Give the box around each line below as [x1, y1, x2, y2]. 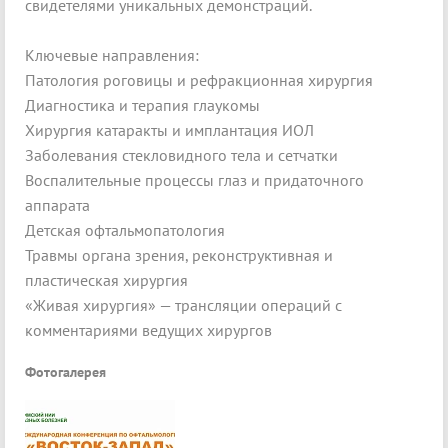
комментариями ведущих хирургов [25, 320, 272, 341]
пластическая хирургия [25, 270, 192, 291]
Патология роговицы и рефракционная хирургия [25, 70, 377, 91]
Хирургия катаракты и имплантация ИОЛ [25, 120, 318, 141]
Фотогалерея [25, 362, 106, 381]
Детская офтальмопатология [25, 220, 229, 241]
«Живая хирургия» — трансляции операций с [25, 295, 342, 316]
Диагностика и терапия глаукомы [25, 95, 264, 116]
